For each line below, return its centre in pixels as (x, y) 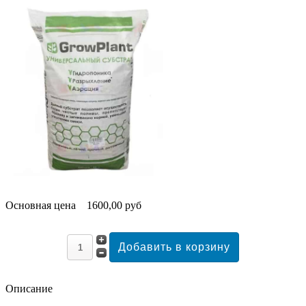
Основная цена (42, 206)
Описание (29, 289)
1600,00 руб (114, 206)
